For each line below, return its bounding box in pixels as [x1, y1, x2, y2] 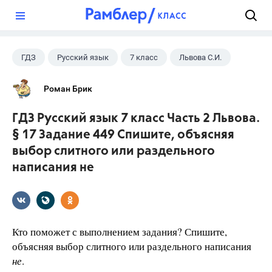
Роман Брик [44, 84, 92, 93]
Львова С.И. [179, 53, 222, 62]
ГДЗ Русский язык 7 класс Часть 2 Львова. [12, 112, 260, 125]
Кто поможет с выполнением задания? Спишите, [12, 225, 227, 239]
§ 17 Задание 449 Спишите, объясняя [12, 129, 234, 141]
